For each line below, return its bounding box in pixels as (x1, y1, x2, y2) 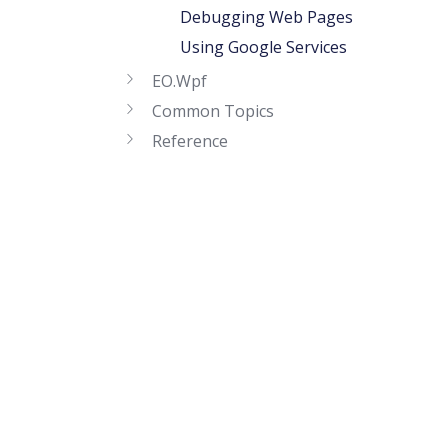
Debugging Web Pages (180, 6, 353, 28)
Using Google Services (180, 36, 347, 58)
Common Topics (152, 100, 274, 122)
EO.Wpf (152, 70, 207, 92)
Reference (152, 130, 228, 152)
